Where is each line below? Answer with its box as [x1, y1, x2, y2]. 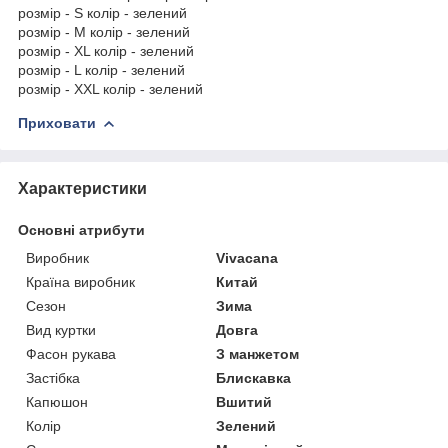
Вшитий [216, 393, 273, 410]
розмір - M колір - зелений [18, 23, 190, 40]
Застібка [26, 369, 80, 386]
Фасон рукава [26, 345, 116, 362]
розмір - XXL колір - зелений [18, 80, 203, 97]
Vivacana [216, 249, 279, 266]
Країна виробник [26, 273, 135, 290]
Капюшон [26, 393, 88, 410]
